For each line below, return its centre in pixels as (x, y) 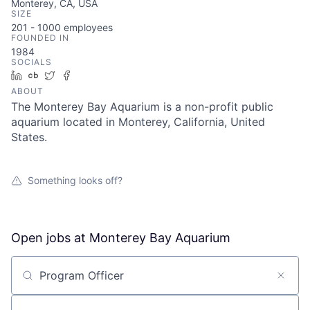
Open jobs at (50, 238)
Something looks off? (75, 180)
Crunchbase (71, 75)
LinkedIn (46, 75)
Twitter (76, 75)
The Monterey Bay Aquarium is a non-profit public (142, 107)
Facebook (99, 75)
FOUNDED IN (40, 38)
